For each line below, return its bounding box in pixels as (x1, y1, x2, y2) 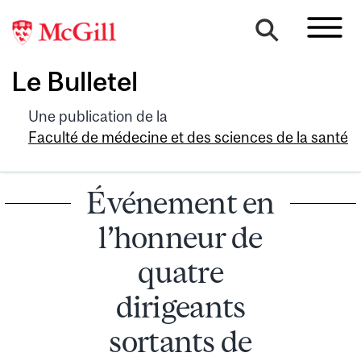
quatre (138, 254, 223, 289)
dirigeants (115, 288, 246, 324)
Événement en (86, 185, 275, 220)
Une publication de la (28, 107, 168, 125)
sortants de (109, 323, 252, 359)
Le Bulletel (11, 66, 138, 98)
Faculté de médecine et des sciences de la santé (28, 128, 348, 146)
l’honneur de (98, 219, 263, 255)
